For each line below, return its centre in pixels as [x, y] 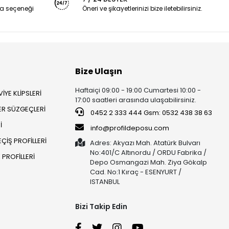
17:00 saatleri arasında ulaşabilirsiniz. [136, 100]
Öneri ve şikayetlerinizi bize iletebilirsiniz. [142, 9]
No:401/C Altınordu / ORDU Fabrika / [148, 153]
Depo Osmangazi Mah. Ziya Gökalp [149, 163]
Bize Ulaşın [99, 72]
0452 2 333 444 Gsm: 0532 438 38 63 [151, 113]
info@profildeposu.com [130, 128]
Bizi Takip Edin [101, 207]
